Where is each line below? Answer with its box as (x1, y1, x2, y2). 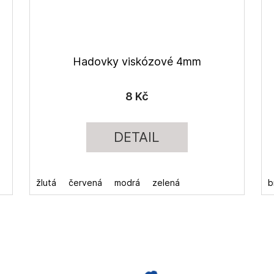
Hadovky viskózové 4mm (72, 54, 201, 68)
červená (68, 177, 102, 188)
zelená (152, 177, 180, 188)
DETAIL (114, 128, 160, 145)
